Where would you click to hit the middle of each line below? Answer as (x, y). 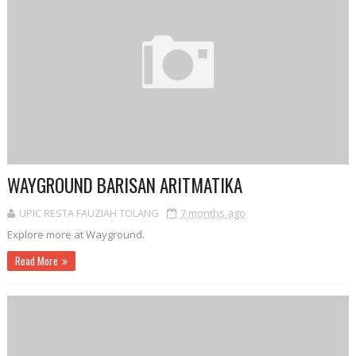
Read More (36, 260)
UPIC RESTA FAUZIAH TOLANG (89, 213)
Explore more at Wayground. (75, 234)
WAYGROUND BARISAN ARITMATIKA (124, 185)
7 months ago (213, 213)
